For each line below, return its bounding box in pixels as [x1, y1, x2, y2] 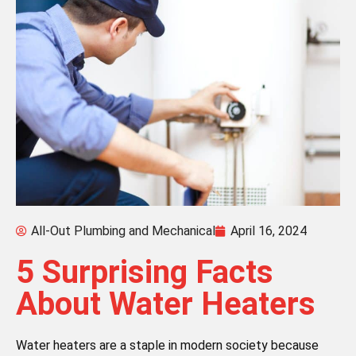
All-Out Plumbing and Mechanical [31, 223, 215, 239]
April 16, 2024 [230, 223, 307, 239]
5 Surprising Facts [16, 253, 273, 292]
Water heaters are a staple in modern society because [16, 338, 319, 354]
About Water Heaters [16, 285, 315, 323]
